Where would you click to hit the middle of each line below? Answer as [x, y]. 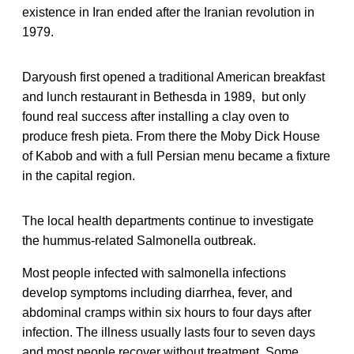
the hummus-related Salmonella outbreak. [139, 240]
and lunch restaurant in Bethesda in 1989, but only [164, 96]
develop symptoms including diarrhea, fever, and [157, 292]
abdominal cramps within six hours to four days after [167, 312]
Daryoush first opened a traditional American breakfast [173, 77]
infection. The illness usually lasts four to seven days [169, 332]
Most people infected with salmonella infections [154, 273]
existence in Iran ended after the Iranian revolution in [168, 12]
